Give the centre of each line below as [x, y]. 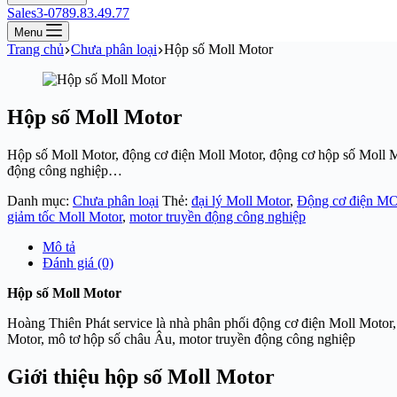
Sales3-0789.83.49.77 [68, 13]
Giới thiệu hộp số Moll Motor [141, 376]
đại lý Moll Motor [241, 200]
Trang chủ [35, 49]
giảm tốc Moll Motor [65, 216]
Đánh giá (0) [78, 262]
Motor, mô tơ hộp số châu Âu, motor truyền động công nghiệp [181, 339]
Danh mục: [40, 200]
